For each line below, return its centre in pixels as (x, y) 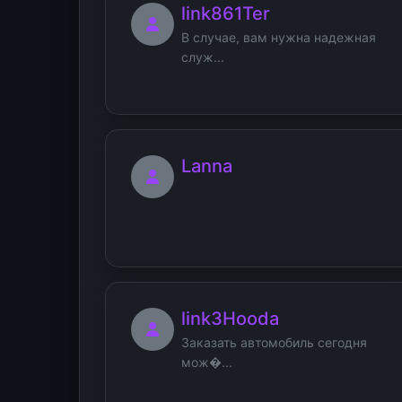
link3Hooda (230, 318)
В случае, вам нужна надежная (279, 37)
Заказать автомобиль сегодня (274, 342)
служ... (203, 57)
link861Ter (226, 13)
